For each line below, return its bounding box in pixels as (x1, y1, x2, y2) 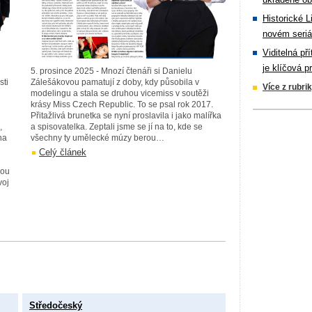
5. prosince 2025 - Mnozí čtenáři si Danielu (31, 66, 192, 76)
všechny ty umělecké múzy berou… (31, 133, 164, 143)
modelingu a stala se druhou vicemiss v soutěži (31, 88, 209, 98)
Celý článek (39, 147, 86, 157)
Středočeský (29, 300, 82, 311)
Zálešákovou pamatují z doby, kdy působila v (31, 77, 199, 87)
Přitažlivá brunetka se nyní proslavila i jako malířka (31, 111, 221, 120)
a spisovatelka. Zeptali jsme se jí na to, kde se (31, 122, 203, 132)
